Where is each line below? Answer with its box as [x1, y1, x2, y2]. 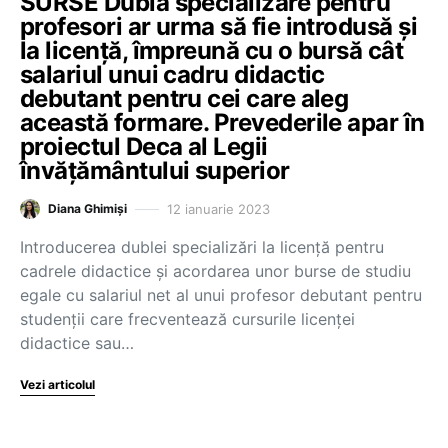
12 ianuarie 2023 [167, 200, 270, 217]
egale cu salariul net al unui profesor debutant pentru [20, 285, 422, 305]
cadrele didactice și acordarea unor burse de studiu [20, 261, 411, 281]
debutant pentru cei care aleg [20, 84, 349, 113]
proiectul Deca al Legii [20, 132, 268, 161]
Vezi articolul [20, 377, 95, 392]
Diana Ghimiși [48, 201, 127, 216]
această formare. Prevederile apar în [20, 108, 425, 137]
